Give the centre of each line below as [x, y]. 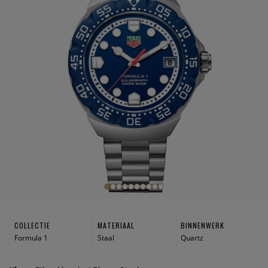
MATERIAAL [116, 225]
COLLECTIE [32, 225]
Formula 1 [31, 237]
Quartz [192, 237]
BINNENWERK [203, 225]
